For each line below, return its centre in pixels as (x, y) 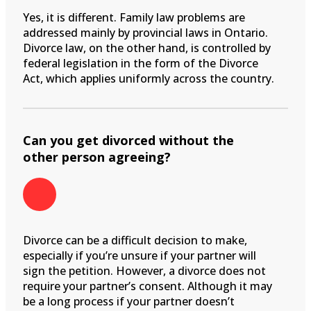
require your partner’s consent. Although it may (148, 286)
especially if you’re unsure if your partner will (140, 255)
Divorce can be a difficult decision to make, (135, 240)
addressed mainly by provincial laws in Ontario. (145, 32)
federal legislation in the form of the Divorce (141, 63)
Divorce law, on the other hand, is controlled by (147, 48)
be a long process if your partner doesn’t (129, 301)
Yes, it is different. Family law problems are (134, 17)
